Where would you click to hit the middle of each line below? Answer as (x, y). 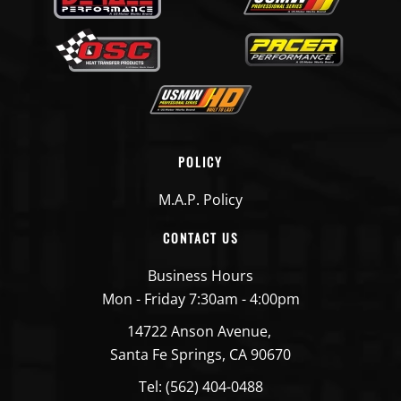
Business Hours (200, 275)
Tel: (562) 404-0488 (200, 386)
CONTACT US (200, 237)
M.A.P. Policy (200, 199)
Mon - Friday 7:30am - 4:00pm (200, 299)
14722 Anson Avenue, (200, 331)
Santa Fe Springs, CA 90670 (200, 354)
